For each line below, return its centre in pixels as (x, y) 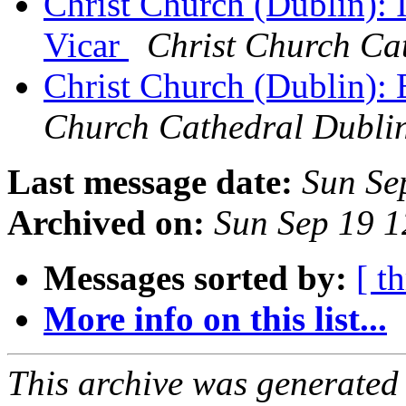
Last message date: (150, 182)
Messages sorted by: (195, 278)
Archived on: (106, 223)
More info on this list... (215, 319)
